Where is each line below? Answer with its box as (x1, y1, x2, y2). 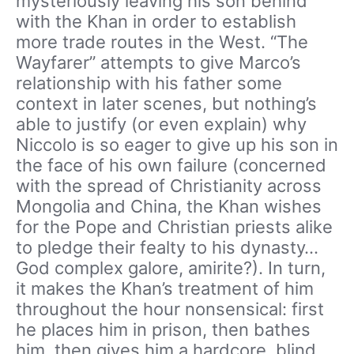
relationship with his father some (16, 73, 282, 93)
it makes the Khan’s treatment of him (16, 278, 314, 299)
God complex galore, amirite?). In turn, (16, 258, 326, 278)
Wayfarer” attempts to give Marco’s (16, 52, 301, 73)
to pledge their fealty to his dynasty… (16, 237, 318, 258)
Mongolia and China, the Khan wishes (16, 196, 322, 217)
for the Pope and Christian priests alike (16, 217, 333, 237)
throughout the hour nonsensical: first (16, 299, 324, 319)
